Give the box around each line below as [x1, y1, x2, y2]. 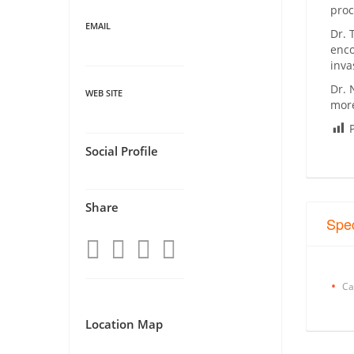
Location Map [85, 315, 163, 332]
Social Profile [85, 142, 158, 159]
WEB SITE [85, 86, 122, 99]
